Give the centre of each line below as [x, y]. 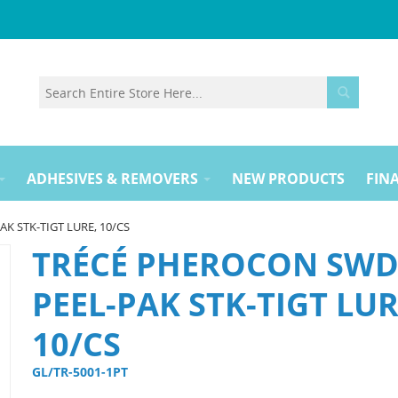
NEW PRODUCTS [288, 179]
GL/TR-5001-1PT [81, 372]
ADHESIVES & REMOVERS [112, 179]
